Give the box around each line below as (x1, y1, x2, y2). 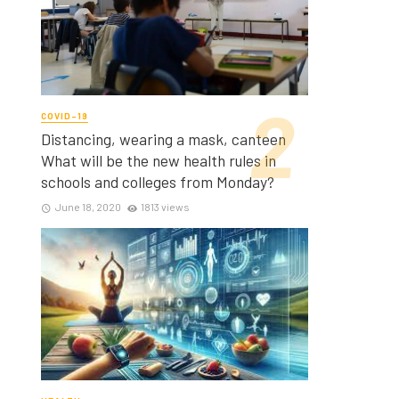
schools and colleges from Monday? (41, 171, 274, 191)
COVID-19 (41, 110, 88, 122)
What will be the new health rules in (41, 150, 276, 170)
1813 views (141, 199, 191, 213)
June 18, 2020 (54, 199, 121, 213)
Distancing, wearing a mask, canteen (41, 128, 286, 149)
